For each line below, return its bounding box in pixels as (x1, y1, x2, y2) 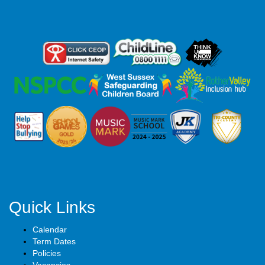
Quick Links (9, 198, 95, 216)
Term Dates (33, 237, 76, 246)
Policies (33, 248, 61, 258)
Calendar (33, 225, 67, 234)
